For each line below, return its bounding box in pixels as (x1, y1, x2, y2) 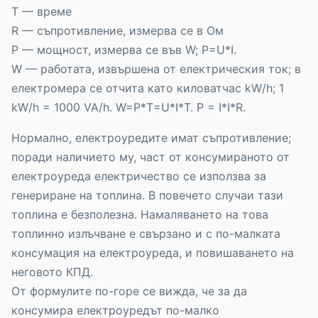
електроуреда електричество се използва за (11, 169, 266, 184)
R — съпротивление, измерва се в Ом (11, 23, 224, 38)
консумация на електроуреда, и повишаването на (11, 246, 294, 261)
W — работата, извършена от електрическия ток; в (11, 62, 301, 77)
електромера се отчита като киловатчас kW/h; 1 (11, 81, 284, 96)
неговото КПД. (11, 265, 93, 280)
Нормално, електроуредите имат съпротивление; (11, 131, 291, 146)
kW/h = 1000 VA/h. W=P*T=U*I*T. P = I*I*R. (11, 100, 246, 115)
